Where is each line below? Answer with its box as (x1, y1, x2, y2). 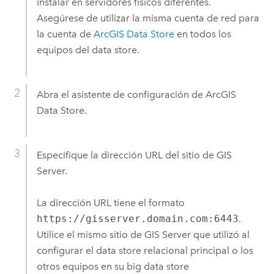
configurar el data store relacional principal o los (36, 245, 253, 257)
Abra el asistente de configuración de (36, 89, 206, 101)
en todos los (174, 28, 231, 40)
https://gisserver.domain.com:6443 (36, 213, 239, 225)
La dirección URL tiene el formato (36, 197, 185, 209)
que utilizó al (190, 229, 250, 241)
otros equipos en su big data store (36, 261, 189, 273)
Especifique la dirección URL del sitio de (36, 149, 217, 161)
